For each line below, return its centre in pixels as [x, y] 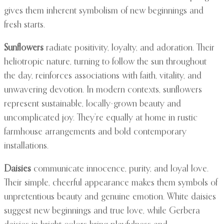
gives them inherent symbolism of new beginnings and [104, 11]
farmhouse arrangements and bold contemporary [95, 132]
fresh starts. [24, 25]
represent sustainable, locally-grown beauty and [92, 104]
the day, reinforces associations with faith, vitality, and [103, 76]
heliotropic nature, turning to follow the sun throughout [105, 62]
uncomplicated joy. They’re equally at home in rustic [101, 118]
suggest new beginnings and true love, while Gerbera [102, 211]
